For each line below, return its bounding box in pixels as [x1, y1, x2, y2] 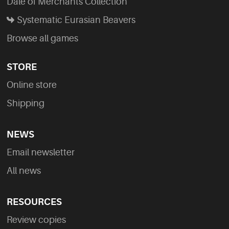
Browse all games [7, 33, 79, 43]
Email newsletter [7, 147, 75, 157]
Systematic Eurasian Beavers [17, 14, 136, 25]
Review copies [7, 214, 66, 225]
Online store [7, 79, 57, 90]
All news [7, 165, 41, 176]
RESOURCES [7, 196, 62, 207]
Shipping [7, 98, 45, 108]
